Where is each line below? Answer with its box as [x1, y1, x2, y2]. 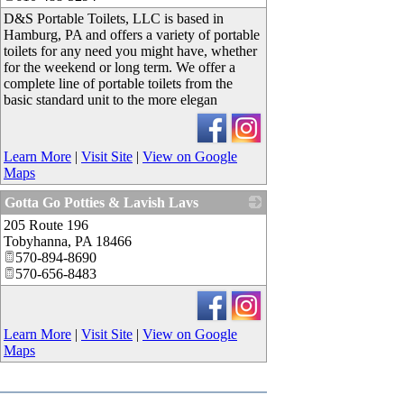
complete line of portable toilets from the [4, 76, 233, 91]
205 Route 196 [4, 217, 88, 233]
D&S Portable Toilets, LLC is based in [4, 11, 224, 26]
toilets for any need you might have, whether [4, 43, 257, 59]
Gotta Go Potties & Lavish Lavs [5, 195, 198, 210]
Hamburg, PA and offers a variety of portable [4, 27, 260, 42]
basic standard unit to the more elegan [4, 92, 217, 107]
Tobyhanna [4, 234, 68, 249]
